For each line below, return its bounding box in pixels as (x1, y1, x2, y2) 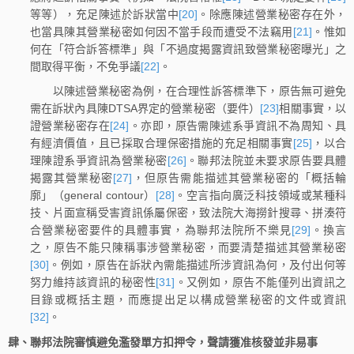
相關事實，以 (279, 102, 347, 115)
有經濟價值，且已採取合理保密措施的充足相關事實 (30, 137, 293, 150)
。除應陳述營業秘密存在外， (198, 7, 346, 21)
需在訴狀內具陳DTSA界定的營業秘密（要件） (30, 102, 261, 115)
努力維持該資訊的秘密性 (30, 276, 156, 289)
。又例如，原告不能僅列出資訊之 (175, 276, 347, 289)
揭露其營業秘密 (30, 171, 114, 185)
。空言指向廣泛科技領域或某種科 (174, 189, 347, 202)
